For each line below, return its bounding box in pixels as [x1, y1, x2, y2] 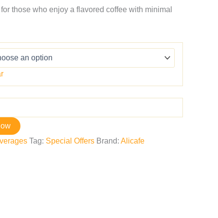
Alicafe [121, 137, 145, 145]
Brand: [96, 137, 121, 145]
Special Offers [46, 137, 94, 145]
